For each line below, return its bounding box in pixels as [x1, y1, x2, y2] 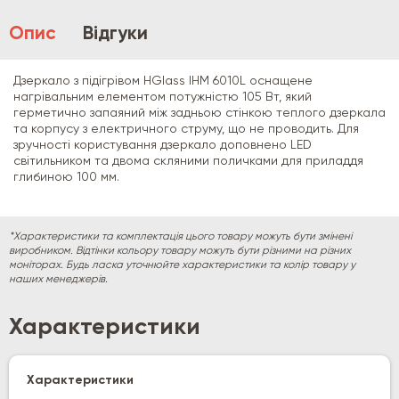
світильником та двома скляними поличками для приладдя [13, 154, 363, 167]
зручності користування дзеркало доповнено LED [13, 138, 312, 151]
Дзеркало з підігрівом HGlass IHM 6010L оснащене [13, 74, 313, 87]
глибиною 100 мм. [13, 170, 119, 183]
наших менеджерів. [9, 273, 108, 285]
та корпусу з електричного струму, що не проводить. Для [13, 122, 359, 135]
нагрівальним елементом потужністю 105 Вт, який [13, 90, 312, 103]
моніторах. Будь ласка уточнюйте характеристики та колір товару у [9, 259, 355, 271]
